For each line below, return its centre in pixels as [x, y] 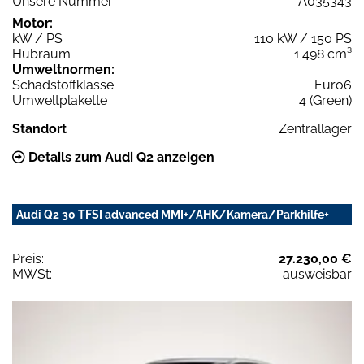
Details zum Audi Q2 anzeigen [120, 158]
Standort [39, 129]
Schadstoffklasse [63, 85]
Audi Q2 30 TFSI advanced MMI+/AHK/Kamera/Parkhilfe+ [173, 215]
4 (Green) [325, 101]
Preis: [28, 259]
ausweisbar [317, 275]
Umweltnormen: [63, 70]
